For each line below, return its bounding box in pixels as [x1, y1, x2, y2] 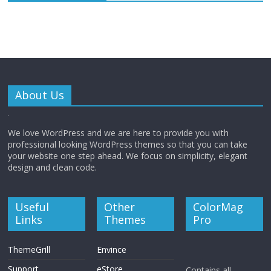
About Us [15, 87, 65, 102]
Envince [97, 243, 127, 255]
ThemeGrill [8, 243, 51, 255]
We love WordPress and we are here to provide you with [8, 126, 229, 139]
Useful [15, 199, 50, 214]
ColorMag [192, 199, 243, 214]
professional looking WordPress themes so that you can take [8, 138, 248, 150]
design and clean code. [8, 161, 97, 173]
